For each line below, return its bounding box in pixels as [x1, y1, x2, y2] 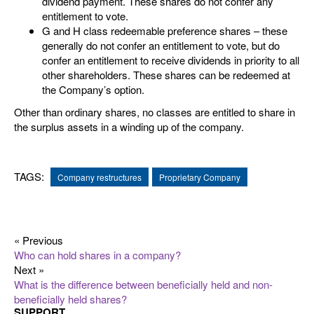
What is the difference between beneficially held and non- [14, 276, 273, 292]
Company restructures [57, 170, 142, 183]
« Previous [14, 232, 63, 247]
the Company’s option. [42, 82, 144, 97]
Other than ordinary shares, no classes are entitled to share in [14, 104, 295, 119]
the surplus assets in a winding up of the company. [14, 118, 244, 134]
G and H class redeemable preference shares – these [42, 23, 287, 38]
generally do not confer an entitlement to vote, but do [42, 38, 280, 53]
